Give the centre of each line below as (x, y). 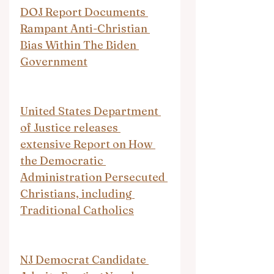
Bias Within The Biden (80, 45)
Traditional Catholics (77, 210)
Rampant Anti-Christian (85, 28)
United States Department (91, 111)
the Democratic (63, 160)
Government (54, 61)
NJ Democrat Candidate (84, 259)
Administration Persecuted (94, 177)
